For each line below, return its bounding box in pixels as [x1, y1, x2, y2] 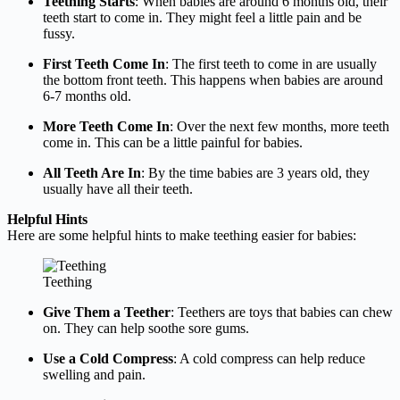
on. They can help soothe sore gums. [43, 320, 249, 336]
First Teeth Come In [43, 55, 165, 71]
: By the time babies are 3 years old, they [141, 164, 370, 180]
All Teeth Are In [43, 164, 141, 180]
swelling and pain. [43, 366, 146, 382]
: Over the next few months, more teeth [170, 118, 389, 134]
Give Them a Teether [43, 304, 171, 320]
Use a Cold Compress [43, 350, 173, 366]
